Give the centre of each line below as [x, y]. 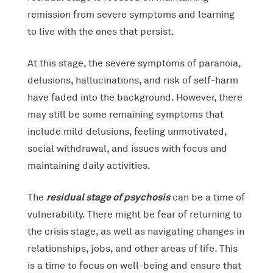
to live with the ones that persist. [101, 31]
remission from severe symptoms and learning [131, 14]
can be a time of [207, 197]
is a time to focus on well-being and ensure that [134, 265]
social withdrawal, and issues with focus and [127, 148]
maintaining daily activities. [89, 165]
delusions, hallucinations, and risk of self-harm [133, 80]
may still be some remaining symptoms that [125, 114]
